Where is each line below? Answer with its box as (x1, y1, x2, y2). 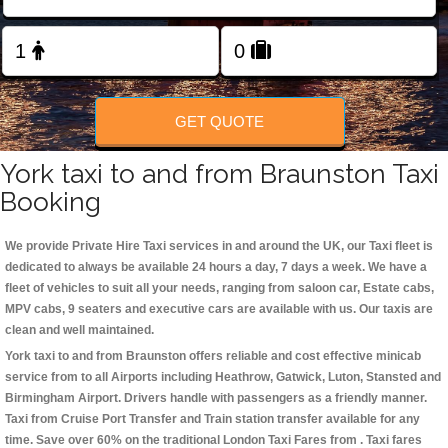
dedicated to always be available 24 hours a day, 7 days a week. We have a (5, 260, 427, 275)
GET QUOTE (175, 112, 265, 130)
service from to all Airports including (5, 370, 215, 385)
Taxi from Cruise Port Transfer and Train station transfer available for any (5, 412, 420, 427)
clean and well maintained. (5, 323, 154, 338)
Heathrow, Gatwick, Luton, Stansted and (215, 370, 441, 385)
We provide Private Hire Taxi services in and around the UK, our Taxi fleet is (5, 239, 433, 254)
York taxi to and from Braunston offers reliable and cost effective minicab (5, 349, 421, 364)
